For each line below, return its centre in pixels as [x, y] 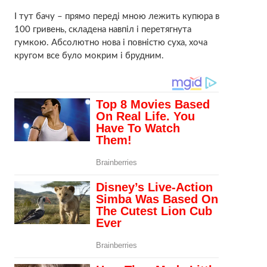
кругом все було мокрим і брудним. [89, 56]
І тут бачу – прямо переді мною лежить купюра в [117, 17]
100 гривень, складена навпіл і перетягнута [103, 30]
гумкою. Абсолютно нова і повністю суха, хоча [111, 43]
